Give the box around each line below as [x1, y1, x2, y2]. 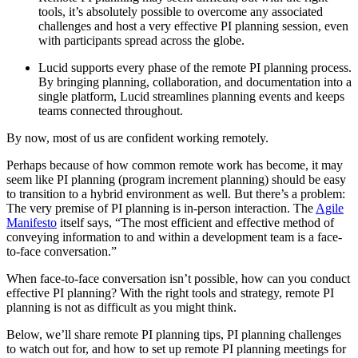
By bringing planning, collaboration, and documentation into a [38, 75, 352, 89]
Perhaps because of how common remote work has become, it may [6, 158, 343, 173]
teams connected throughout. [38, 104, 186, 118]
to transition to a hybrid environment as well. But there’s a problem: [6, 187, 345, 201]
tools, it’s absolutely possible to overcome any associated [38, 5, 323, 19]
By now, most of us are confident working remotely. [6, 131, 272, 145]
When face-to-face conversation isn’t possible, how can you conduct [6, 272, 350, 286]
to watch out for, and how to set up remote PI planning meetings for [6, 342, 346, 356]
